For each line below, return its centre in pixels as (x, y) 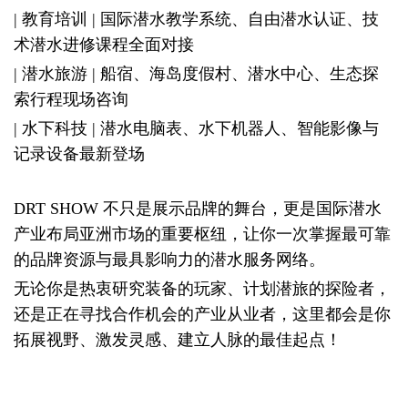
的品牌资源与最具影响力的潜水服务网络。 (169, 259)
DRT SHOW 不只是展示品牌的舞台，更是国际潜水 (198, 208)
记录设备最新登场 (79, 153)
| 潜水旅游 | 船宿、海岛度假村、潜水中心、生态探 (196, 73)
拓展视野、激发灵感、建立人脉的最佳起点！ (178, 339)
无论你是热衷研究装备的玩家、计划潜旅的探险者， (202, 288)
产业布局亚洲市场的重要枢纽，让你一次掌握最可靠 (202, 234)
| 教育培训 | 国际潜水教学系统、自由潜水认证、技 (196, 19)
